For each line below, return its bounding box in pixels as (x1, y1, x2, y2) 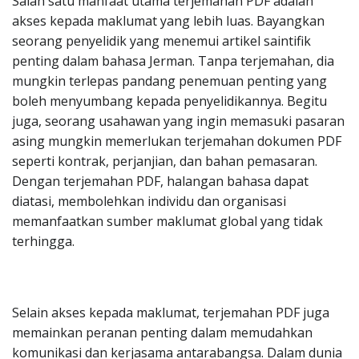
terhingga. (12, 232, 75, 250)
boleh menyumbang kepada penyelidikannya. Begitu (12, 92, 327, 110)
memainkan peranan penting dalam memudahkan (12, 324, 313, 341)
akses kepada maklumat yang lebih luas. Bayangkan (12, 12, 325, 30)
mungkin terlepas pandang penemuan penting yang (12, 72, 327, 90)
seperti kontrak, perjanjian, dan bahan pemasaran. (12, 152, 317, 170)
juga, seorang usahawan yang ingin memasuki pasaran (12, 112, 345, 130)
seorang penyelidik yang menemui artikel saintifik (12, 32, 311, 50)
